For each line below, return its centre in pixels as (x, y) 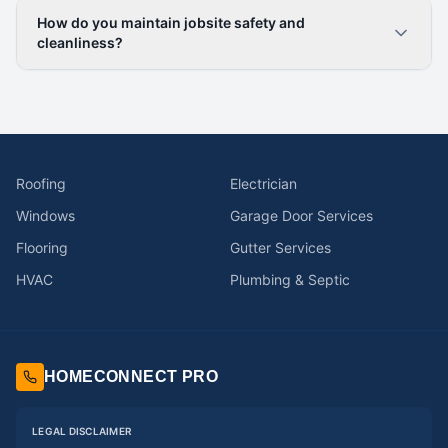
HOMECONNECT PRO (131, 376)
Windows (45, 215)
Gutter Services (280, 247)
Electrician (263, 183)
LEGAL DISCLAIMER (82, 431)
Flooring (42, 247)
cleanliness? (80, 42)
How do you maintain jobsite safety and (171, 22)
